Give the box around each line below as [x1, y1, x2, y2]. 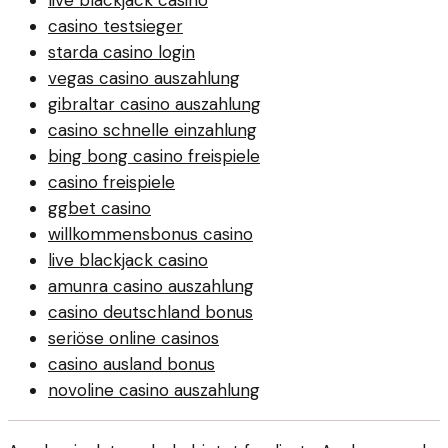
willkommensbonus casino [48, 222, 253, 245]
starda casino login [48, 40, 195, 63]
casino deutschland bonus [48, 300, 253, 323]
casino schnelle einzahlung [48, 118, 257, 141]
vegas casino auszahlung [48, 66, 240, 89]
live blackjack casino [48, 248, 208, 271]
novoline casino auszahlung [48, 378, 260, 401]
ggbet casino [48, 196, 151, 219]
